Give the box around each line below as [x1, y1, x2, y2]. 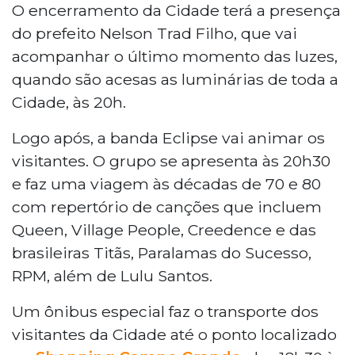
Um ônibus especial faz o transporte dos [12, 301, 319, 321]
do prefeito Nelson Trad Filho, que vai [12, 23, 297, 43]
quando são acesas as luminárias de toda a [12, 69, 338, 89]
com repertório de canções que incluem [12, 197, 322, 216]
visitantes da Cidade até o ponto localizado [12, 324, 337, 344]
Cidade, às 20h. [12, 92, 126, 112]
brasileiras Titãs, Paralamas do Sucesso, [12, 242, 311, 262]
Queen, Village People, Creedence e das [12, 219, 316, 239]
